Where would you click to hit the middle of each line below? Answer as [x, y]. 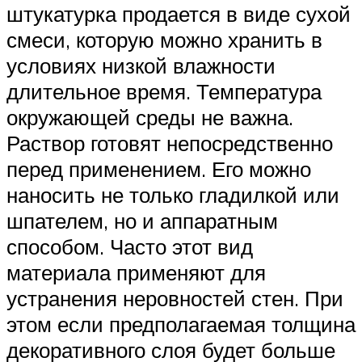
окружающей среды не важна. [150, 117]
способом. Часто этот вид [130, 246]
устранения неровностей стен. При [175, 298]
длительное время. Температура [164, 91]
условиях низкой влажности [141, 65]
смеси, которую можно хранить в [164, 40]
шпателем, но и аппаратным [142, 221]
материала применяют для [136, 272]
